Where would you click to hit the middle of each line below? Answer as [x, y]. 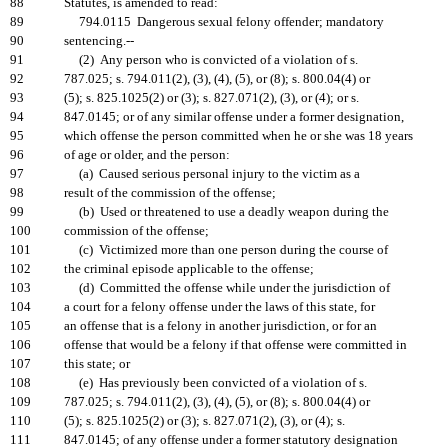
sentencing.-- [99, 41]
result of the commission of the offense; [170, 193]
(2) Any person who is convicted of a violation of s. [211, 60]
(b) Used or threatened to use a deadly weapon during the [226, 212]
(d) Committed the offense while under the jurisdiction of [227, 288]
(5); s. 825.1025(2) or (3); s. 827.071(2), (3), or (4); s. [204, 421]
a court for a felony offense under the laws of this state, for [219, 307]
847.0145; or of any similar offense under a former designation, [234, 117]
